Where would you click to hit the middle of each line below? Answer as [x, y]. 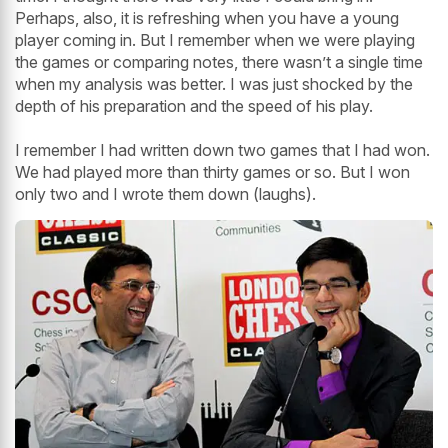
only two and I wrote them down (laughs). [165, 194]
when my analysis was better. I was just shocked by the [214, 84]
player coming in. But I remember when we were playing [215, 40]
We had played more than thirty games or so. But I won [212, 172]
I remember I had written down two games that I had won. [222, 150]
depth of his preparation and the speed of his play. [194, 106]
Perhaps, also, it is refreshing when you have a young [207, 18]
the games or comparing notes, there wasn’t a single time [219, 62]
